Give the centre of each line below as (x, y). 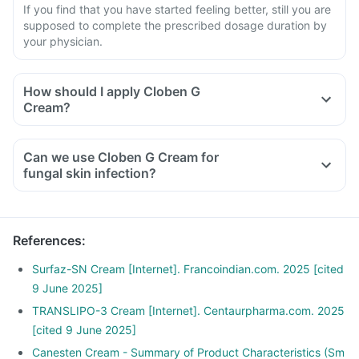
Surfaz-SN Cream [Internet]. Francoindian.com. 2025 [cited (188, 269)
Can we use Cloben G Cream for (121, 157)
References (47, 240)
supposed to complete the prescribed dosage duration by (175, 25)
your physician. (63, 41)
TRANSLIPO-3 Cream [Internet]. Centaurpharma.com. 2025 (188, 311)
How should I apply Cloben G (112, 91)
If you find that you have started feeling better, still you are (177, 9)
